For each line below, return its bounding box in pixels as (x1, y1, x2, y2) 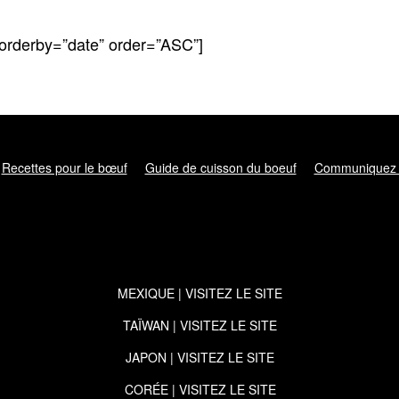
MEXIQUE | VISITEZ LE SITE (118, 284, 283, 302)
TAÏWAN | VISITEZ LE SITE (123, 316, 278, 334)
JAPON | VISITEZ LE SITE (126, 348, 275, 366)
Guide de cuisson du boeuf (144, 159, 297, 176)
